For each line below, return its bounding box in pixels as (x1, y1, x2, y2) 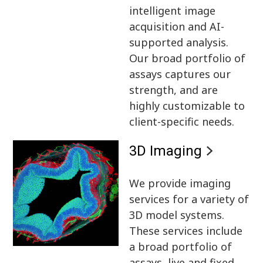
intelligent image (129, 3, 216, 18)
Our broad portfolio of (129, 50, 246, 65)
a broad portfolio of (129, 239, 232, 254)
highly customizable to (129, 98, 245, 113)
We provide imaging (129, 176, 231, 190)
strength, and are (129, 82, 218, 97)
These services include (129, 223, 243, 238)
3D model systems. (129, 207, 225, 222)
